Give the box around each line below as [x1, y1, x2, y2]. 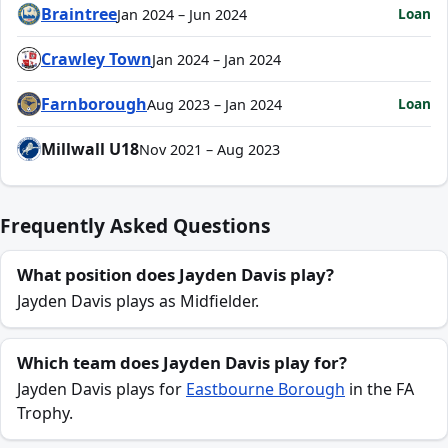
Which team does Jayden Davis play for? [17, 351, 347, 375]
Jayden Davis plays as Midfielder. [17, 290, 259, 313]
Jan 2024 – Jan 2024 [152, 49, 281, 69]
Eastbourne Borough [186, 378, 345, 401]
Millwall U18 [41, 138, 139, 161]
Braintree [41, 3, 117, 26]
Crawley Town [41, 48, 152, 71]
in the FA [345, 378, 414, 401]
